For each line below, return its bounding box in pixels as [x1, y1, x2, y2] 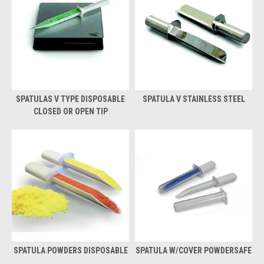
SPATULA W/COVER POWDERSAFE [136, 245, 252, 255]
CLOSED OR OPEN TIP [33, 106, 108, 116]
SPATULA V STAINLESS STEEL [142, 94, 245, 104]
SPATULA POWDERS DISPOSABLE [13, 245, 128, 255]
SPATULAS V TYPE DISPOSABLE [16, 94, 125, 104]
